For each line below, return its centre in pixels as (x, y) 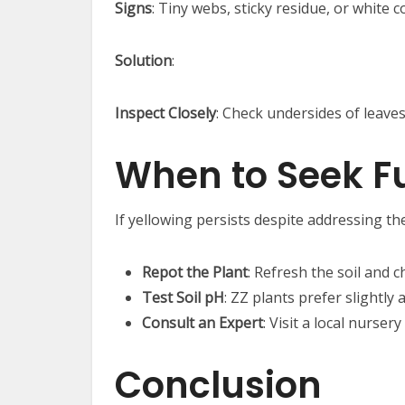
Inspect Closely (165, 113)
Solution (143, 61)
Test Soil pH (183, 298)
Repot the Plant (195, 273)
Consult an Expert (202, 323)
